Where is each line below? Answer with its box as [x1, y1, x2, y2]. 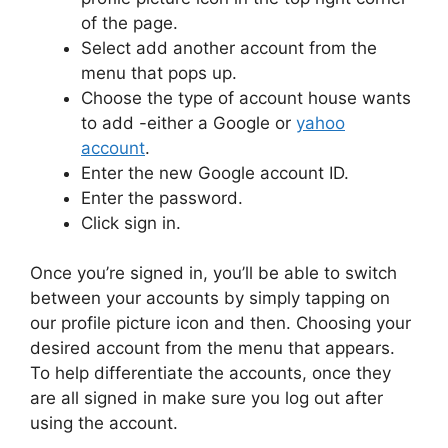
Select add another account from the [81, 37, 377, 58]
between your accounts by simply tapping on [30, 288, 390, 309]
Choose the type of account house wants [81, 87, 411, 108]
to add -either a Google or [81, 112, 296, 133]
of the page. [81, 12, 178, 33]
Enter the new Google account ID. [81, 162, 349, 183]
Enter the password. [81, 187, 243, 208]
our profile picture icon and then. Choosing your [30, 313, 411, 334]
